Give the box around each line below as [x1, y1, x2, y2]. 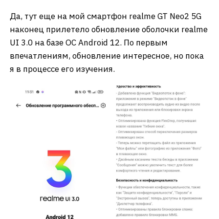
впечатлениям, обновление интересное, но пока [10, 50, 204, 61]
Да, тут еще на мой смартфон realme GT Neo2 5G [10, 10, 201, 22]
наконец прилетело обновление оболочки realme [10, 23, 208, 35]
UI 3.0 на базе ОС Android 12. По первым [10, 37, 168, 48]
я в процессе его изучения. [10, 63, 115, 74]
